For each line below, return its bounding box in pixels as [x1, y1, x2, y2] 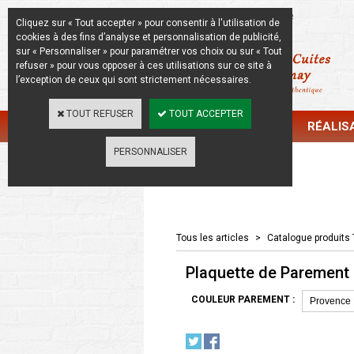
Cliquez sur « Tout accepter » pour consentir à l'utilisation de [16, 17, 280, 28]
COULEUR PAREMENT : [191, 294, 295, 305]
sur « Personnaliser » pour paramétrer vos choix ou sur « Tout [16, 46, 282, 57]
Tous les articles [176, 232, 249, 243]
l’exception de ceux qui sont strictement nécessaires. [16, 74, 251, 85]
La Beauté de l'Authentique [160, 9, 294, 22]
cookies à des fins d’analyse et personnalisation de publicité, [16, 32, 281, 43]
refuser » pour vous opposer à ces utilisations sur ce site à [16, 60, 272, 71]
